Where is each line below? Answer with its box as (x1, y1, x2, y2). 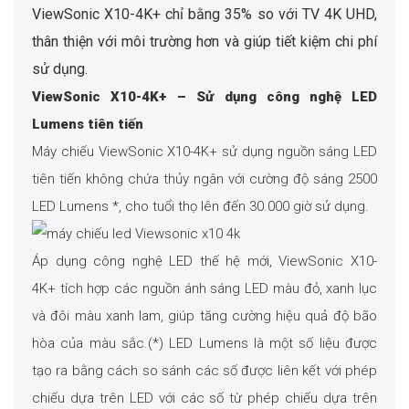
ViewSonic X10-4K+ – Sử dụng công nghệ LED (32, 89, 377, 106)
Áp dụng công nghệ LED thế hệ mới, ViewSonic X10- (32, 253, 377, 270)
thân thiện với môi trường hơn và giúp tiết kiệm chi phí (32, 33, 377, 51)
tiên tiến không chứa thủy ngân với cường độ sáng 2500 (32, 171, 377, 188)
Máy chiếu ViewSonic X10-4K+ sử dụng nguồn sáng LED (32, 143, 377, 161)
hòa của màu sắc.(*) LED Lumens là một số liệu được (32, 335, 377, 352)
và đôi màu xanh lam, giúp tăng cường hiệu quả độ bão (32, 308, 377, 325)
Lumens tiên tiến (32, 116, 143, 133)
